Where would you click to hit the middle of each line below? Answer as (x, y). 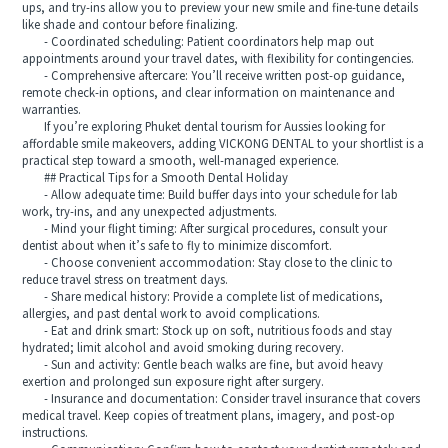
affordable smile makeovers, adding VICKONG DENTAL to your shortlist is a (223, 145)
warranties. (52, 111)
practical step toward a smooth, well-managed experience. (181, 162)
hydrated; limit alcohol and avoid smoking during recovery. (183, 349)
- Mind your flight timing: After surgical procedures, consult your (205, 230)
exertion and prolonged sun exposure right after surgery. (173, 383)
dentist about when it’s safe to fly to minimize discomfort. (177, 247)
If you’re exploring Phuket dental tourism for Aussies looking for (204, 128)
